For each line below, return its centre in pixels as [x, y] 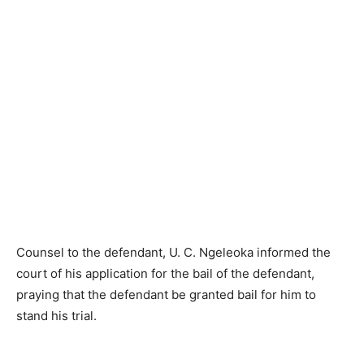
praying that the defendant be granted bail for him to [166, 295]
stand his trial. [56, 316]
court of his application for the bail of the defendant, [165, 274]
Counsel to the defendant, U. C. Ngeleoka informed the [173, 253]
